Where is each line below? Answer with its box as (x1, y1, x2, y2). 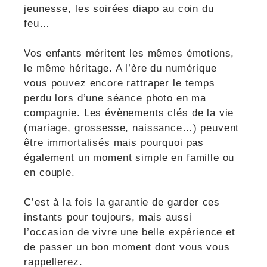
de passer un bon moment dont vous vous (24, 241, 230, 253)
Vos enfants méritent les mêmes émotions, (24, 47, 235, 59)
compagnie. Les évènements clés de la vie (24, 107, 234, 119)
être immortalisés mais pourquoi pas (24, 136, 204, 148)
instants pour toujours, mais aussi (24, 211, 193, 223)
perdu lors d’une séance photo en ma (24, 92, 207, 104)
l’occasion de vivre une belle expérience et (24, 226, 235, 238)
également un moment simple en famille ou (24, 151, 235, 163)
